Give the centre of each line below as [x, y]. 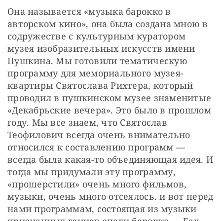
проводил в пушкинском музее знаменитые [110, 98]
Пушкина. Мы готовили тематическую [97, 61]
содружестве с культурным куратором [97, 36]
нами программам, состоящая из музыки [102, 209]
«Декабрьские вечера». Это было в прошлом [109, 110]
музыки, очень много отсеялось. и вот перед [110, 197]
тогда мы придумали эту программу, [92, 172]
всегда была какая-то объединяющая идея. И [110, 160]
